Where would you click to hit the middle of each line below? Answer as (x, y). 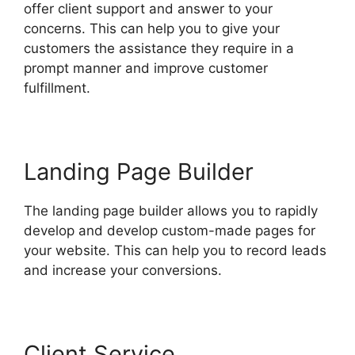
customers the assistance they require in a (159, 48)
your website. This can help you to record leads (175, 250)
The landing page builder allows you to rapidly (171, 210)
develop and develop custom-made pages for (170, 230)
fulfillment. (57, 88)
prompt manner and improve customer (146, 68)
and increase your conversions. (123, 270)
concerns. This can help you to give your (152, 28)
